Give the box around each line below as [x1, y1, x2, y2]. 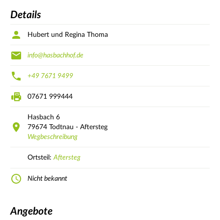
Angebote [10, 206, 53, 217]
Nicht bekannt [27, 175, 67, 182]
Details [10, 10, 41, 21]
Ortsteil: [27, 154, 54, 161]
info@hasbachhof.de [27, 52, 83, 59]
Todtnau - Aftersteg [49, 123, 108, 131]
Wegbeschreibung [27, 133, 78, 140]
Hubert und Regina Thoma [27, 31, 108, 38]
